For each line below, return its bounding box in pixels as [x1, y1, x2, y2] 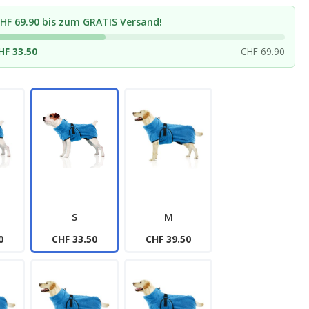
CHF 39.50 [146, 232, 191, 246]
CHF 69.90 [240, 44, 285, 58]
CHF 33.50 [52, 232, 97, 246]
